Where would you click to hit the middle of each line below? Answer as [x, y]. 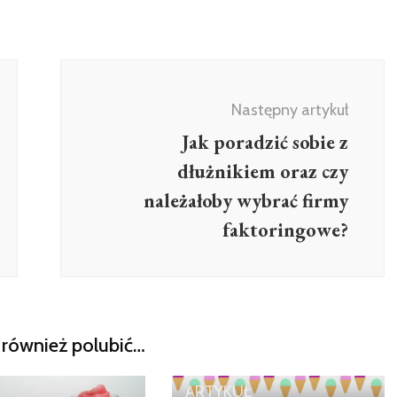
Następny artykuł [290, 110]
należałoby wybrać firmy [246, 201]
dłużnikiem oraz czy [263, 171]
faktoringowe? [285, 230]
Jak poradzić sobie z [265, 142]
